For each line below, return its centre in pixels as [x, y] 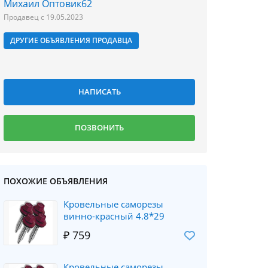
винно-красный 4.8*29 [114, 216]
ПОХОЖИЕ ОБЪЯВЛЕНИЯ [56, 181]
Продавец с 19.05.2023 [43, 17]
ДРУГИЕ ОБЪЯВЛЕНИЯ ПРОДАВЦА [71, 40]
